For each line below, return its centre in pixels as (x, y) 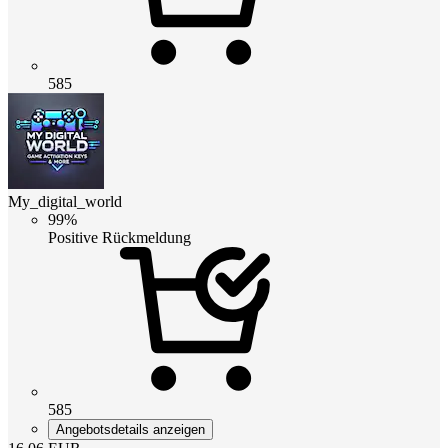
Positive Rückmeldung (119, 237)
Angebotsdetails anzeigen (130, 429)
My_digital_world (65, 201)
